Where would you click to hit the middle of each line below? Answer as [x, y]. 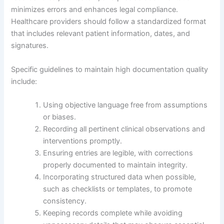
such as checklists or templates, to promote [118, 189]
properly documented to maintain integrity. [115, 165]
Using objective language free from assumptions [125, 105]
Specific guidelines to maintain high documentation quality [110, 69]
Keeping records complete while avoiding [113, 213]
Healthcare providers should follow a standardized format [109, 22]
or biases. [60, 117]
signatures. [30, 46]
